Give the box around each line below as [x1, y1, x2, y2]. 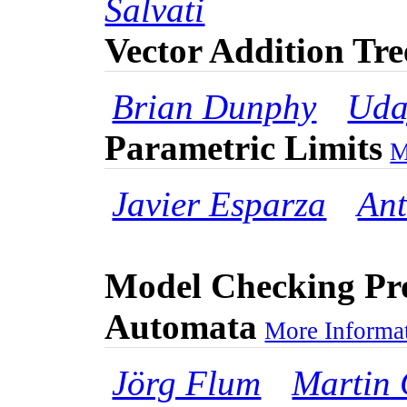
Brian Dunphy [112, 87, 317, 127]
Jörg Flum [112, 363, 262, 403]
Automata [104, 307, 258, 347]
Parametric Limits [104, 128, 383, 168]
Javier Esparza [112, 184, 327, 224]
